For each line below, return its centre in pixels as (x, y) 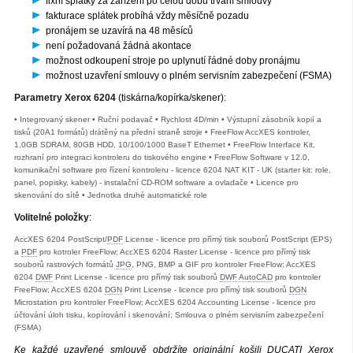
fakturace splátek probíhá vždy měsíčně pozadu (147, 16)
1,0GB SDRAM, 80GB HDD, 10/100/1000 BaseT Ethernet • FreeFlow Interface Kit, (165, 145)
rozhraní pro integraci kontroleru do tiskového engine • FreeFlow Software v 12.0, (162, 158)
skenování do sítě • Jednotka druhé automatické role (111, 195)
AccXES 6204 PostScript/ (61, 240)
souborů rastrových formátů (65, 265)
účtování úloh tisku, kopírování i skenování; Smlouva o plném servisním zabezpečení (169, 315)
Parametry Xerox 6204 (65, 98)
